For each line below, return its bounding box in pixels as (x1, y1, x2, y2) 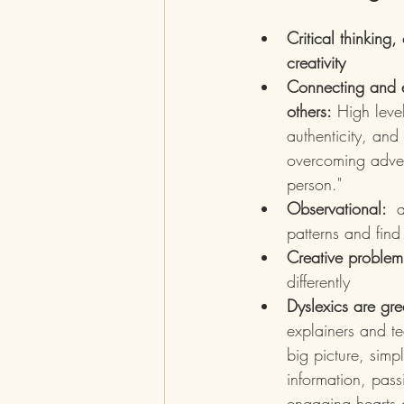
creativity (287, 51, 345, 73)
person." (287, 173, 342, 195)
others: (287, 100, 332, 122)
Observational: (287, 197, 397, 219)
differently (287, 271, 355, 292)
